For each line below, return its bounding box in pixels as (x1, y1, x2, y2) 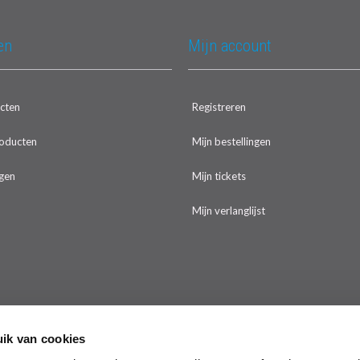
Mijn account (188, 36, 272, 55)
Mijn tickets (192, 170, 246, 182)
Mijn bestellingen (192, 135, 271, 148)
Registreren (192, 100, 246, 113)
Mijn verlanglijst (192, 204, 265, 217)
